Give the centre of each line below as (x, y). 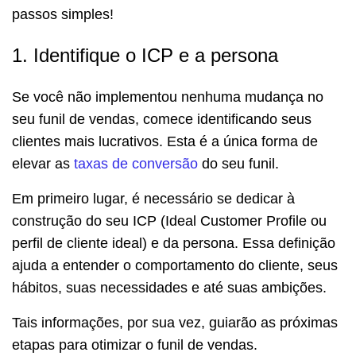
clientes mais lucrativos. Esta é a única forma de (165, 141)
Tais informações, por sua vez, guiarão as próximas (175, 322)
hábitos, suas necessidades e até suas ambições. (169, 287)
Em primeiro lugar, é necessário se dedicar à (153, 198)
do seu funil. (240, 163)
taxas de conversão (136, 163)
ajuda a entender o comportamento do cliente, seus (175, 265)
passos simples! (63, 14)
